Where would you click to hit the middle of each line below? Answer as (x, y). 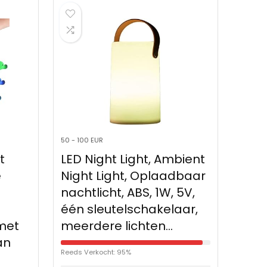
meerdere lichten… (117, 226)
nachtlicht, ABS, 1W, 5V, (128, 193)
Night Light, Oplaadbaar (133, 176)
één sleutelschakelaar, (129, 209)
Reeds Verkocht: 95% (96, 252)
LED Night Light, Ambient (133, 159)
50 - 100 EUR (82, 140)
